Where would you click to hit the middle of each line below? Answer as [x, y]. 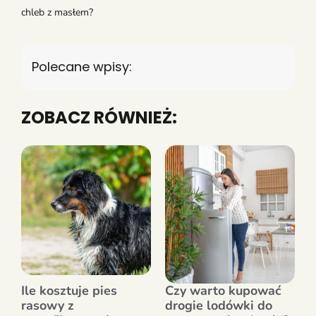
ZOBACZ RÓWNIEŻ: [99, 117]
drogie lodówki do [219, 305]
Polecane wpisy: [82, 66]
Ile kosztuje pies [69, 290]
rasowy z [48, 305]
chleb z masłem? [57, 12]
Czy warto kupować [223, 290]
